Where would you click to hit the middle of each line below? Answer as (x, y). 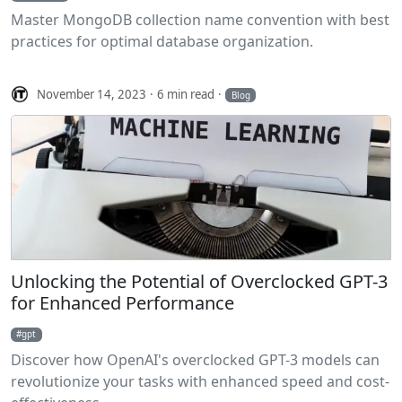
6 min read (186, 94)
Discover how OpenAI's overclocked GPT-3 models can (195, 360)
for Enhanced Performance (122, 303)
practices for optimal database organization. (162, 42)
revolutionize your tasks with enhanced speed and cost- (200, 382)
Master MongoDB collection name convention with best (200, 20)
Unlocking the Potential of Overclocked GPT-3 (199, 282)
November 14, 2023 (92, 94)
